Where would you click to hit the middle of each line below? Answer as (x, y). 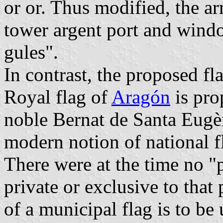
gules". (31, 52)
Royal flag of (58, 97)
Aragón (141, 97)
